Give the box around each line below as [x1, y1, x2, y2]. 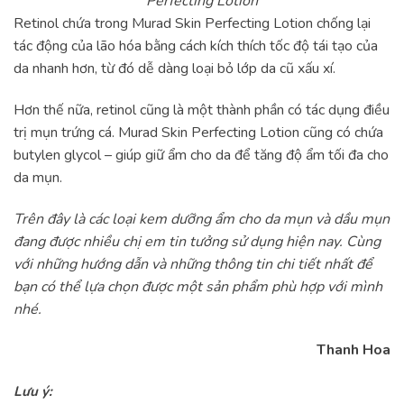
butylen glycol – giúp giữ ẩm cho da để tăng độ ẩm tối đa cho [14, 144, 389, 165]
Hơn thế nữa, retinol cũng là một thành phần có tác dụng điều [14, 99, 390, 120]
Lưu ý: [14, 382, 52, 401]
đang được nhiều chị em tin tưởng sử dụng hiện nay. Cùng [14, 231, 381, 252]
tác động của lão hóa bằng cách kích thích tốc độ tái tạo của [14, 36, 378, 57]
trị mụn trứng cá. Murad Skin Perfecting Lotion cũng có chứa [14, 122, 383, 142]
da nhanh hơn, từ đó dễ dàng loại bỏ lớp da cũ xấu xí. [14, 59, 335, 79]
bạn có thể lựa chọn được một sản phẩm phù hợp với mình [14, 276, 382, 297]
